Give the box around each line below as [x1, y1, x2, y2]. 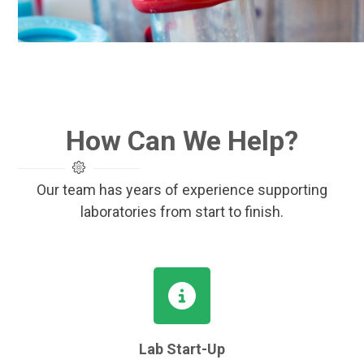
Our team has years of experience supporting [37, 181, 327, 198]
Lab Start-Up [139, 340, 225, 357]
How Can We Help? [66, 124, 298, 157]
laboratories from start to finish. [80, 203, 284, 220]
